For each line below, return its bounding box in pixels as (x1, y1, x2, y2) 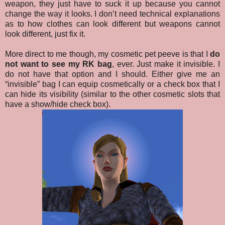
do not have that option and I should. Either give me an (5, 70, 220, 79)
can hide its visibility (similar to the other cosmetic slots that (5, 90, 220, 99)
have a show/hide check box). (5, 100, 110, 109)
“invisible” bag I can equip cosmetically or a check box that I (5, 80, 220, 89)
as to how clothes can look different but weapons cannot (5, 20, 220, 29)
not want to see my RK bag (5, 60, 112, 69)
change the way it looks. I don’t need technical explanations (5, 10, 220, 19)
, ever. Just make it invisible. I (112, 60, 220, 69)
